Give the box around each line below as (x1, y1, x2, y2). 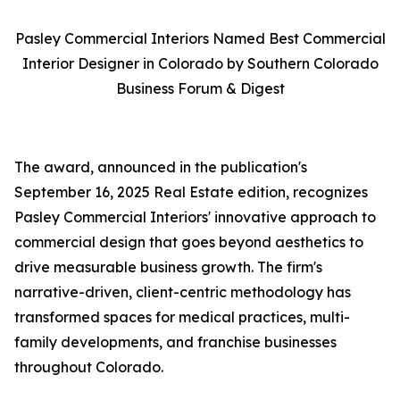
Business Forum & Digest (115, 79, 285, 98)
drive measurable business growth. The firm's (14, 258, 322, 277)
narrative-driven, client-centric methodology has (14, 283, 351, 302)
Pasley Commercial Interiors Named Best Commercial (14, 29, 386, 48)
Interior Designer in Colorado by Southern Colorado (21, 54, 379, 73)
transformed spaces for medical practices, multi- (14, 308, 350, 327)
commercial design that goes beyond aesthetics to (14, 233, 363, 252)
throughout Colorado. (14, 358, 163, 377)
